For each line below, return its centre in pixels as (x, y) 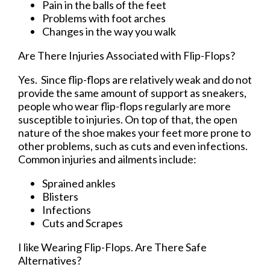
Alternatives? (50, 260)
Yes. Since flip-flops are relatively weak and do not (135, 79)
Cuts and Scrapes (83, 223)
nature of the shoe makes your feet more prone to (134, 132)
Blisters (60, 196)
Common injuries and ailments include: (107, 159)
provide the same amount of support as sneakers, (132, 93)
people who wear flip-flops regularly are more (124, 106)
